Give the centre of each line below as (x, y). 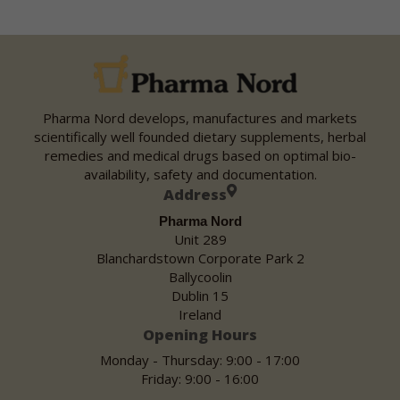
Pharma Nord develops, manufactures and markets (200, 118)
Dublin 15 (200, 295)
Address (195, 195)
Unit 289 (200, 239)
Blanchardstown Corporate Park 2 (200, 258)
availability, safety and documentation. (200, 175)
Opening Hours (200, 334)
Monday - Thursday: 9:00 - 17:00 (200, 360)
